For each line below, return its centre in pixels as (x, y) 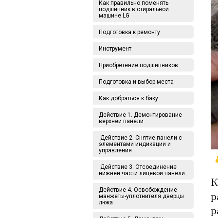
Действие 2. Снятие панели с (140, 138)
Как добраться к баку (128, 98)
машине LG (114, 16)
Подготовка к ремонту (129, 32)
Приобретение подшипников (138, 65)
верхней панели (121, 121)
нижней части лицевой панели (142, 173)
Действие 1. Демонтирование (140, 115)
